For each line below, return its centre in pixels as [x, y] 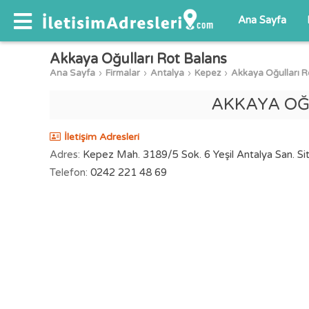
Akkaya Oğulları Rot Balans [138, 59]
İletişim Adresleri [102, 137]
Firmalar [123, 73]
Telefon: [69, 172]
